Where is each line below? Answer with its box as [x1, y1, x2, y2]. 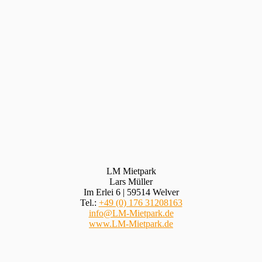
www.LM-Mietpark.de [89, 218, 173, 229]
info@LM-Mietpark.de [88, 208, 174, 218]
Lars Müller [109, 176, 153, 187]
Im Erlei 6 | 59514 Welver [83, 187, 179, 197]
